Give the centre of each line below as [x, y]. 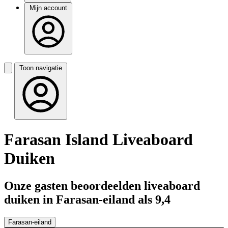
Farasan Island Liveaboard [98, 140]
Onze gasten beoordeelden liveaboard [102, 186]
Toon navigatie [41, 68]
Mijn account [48, 8]
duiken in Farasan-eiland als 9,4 [87, 199]
